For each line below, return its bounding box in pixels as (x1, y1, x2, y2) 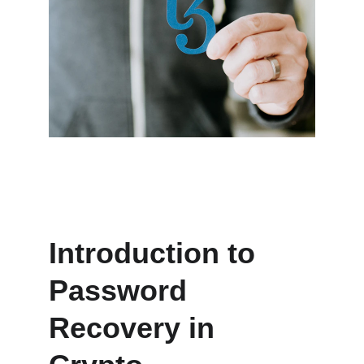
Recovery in (49, 311, 223, 344)
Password (49, 274, 195, 307)
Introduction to (49, 236, 263, 270)
